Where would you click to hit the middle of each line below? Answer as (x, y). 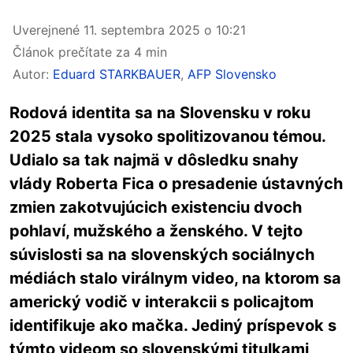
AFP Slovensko (232, 74)
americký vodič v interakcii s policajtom (162, 302)
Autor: (33, 74)
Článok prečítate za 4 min (90, 52)
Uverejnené (48, 30)
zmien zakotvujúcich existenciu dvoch (156, 207)
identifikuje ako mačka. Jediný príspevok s (173, 325)
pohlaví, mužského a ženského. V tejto (156, 231)
